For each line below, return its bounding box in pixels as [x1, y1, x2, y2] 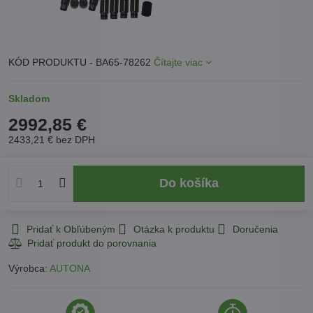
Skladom [8, 92, 50, 104]
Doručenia [233, 223, 278, 235]
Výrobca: [8, 262, 50, 274]
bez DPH [56, 133, 95, 145]
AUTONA [50, 262, 90, 274]
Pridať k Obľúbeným [27, 223, 115, 235]
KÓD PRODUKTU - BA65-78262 [8, 56, 154, 68]
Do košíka [168, 176, 219, 190]
